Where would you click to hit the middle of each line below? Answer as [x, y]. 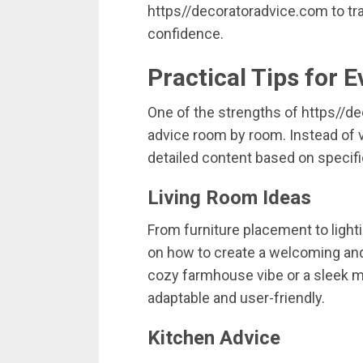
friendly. [299, 298]
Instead [315, 135]
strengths [251, 113]
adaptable [180, 298]
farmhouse [220, 275]
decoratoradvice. [245, 11]
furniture [214, 230]
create [236, 253]
